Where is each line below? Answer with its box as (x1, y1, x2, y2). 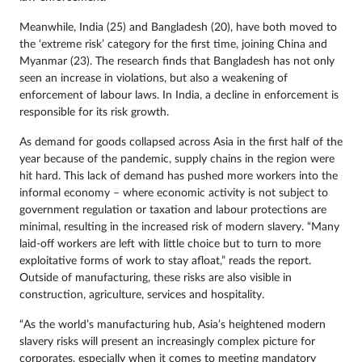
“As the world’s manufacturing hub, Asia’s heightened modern (19, 318, 326, 330)
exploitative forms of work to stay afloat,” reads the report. (19, 255, 311, 267)
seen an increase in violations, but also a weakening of (19, 72, 288, 84)
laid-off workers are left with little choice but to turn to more (19, 238, 321, 250)
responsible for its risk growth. (19, 106, 169, 118)
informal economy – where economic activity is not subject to (19, 187, 328, 199)
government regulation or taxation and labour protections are (19, 204, 326, 216)
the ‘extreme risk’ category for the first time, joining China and (19, 38, 327, 50)
